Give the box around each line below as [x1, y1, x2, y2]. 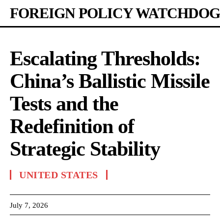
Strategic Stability [10, 137, 160, 160]
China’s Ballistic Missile [10, 70, 210, 92]
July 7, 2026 [10, 201, 48, 209]
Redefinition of [10, 115, 134, 137]
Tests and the [10, 92, 118, 115]
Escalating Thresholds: [10, 47, 200, 70]
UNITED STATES [19, 169, 98, 180]
